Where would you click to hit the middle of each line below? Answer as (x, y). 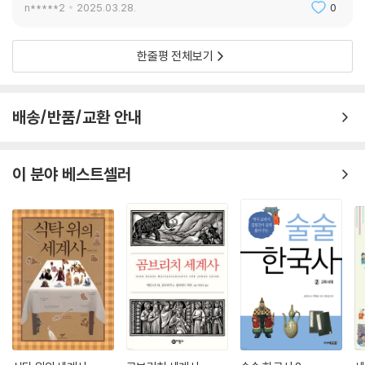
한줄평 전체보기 (175, 55)
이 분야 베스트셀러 (72, 174)
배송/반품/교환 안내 (77, 117)
